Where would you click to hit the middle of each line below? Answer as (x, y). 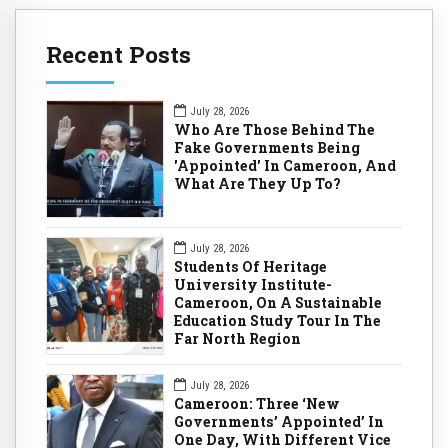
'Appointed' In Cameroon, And (285, 165)
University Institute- (253, 284)
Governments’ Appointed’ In (279, 421)
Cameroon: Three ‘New (257, 403)
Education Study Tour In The (277, 320)
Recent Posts (118, 54)
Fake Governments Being (267, 147)
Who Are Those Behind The (274, 129)
